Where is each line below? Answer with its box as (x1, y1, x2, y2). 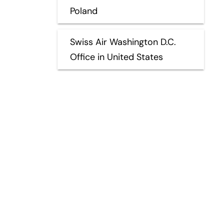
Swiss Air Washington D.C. (69, 35, 176, 48)
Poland (69, 4, 97, 17)
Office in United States (69, 50, 163, 63)
